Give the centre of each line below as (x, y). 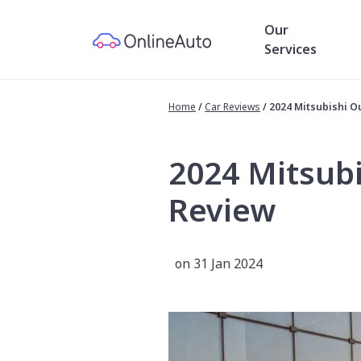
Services (290, 49)
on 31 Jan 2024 (219, 263)
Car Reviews (232, 107)
